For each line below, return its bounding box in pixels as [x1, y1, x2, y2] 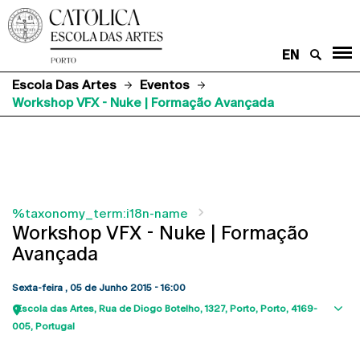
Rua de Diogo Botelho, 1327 [99, 302, 225, 314]
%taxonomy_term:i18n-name [12, 205, 188, 221]
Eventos [140, 76, 190, 92]
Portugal [35, 320, 75, 332]
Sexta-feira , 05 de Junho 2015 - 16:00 [12, 281, 186, 293]
